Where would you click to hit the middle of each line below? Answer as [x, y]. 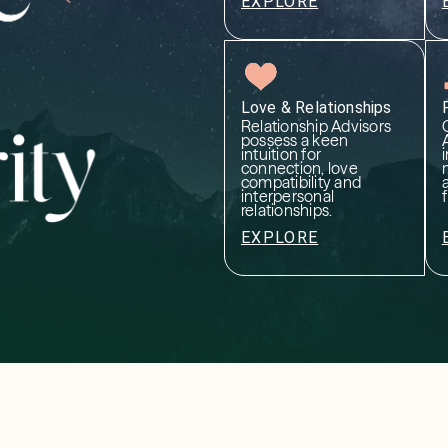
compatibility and [301, 181]
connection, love [299, 167]
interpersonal [287, 195]
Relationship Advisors [316, 125]
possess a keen [294, 139]
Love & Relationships [316, 107]
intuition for [281, 153]
